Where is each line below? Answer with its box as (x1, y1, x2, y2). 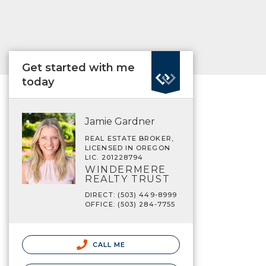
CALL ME (90, 240, 126, 249)
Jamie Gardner (85, 116, 155, 127)
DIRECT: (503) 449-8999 (85, 191, 178, 199)
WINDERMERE (85, 164, 166, 175)
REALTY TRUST (85, 173, 170, 185)
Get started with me (22, 61, 135, 74)
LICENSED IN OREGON (85, 144, 170, 152)
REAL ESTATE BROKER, (85, 134, 174, 142)
